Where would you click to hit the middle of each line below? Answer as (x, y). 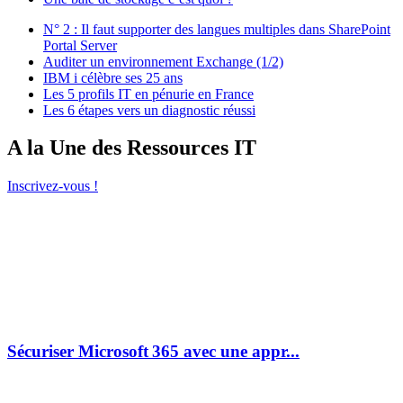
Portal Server (80, 45)
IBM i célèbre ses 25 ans (113, 77)
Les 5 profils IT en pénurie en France (148, 94)
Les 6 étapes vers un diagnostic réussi (149, 110)
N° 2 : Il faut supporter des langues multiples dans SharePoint (217, 29)
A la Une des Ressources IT (132, 148)
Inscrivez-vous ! (53, 186)
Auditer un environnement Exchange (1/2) (163, 61)
